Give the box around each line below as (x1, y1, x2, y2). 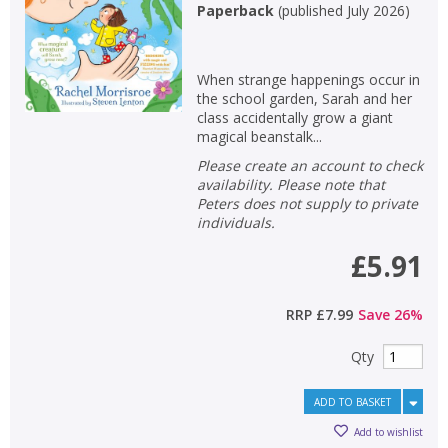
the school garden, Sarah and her (196, 89, 412, 108)
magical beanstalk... (196, 127, 322, 146)
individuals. (196, 213, 275, 232)
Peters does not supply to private (196, 194, 418, 213)
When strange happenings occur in (196, 70, 420, 89)
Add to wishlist (354, 424, 423, 439)
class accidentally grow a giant (196, 108, 393, 127)
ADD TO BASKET (314, 395, 391, 409)
